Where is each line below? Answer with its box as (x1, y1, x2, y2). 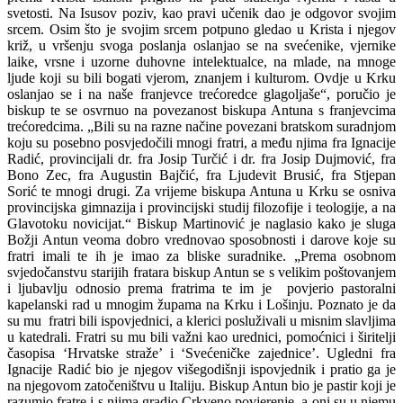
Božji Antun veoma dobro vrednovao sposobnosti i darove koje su (7, 231, 396, 247)
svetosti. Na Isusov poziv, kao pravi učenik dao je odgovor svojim (7, 4, 396, 21)
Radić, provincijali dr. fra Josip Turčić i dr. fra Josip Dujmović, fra (7, 150, 396, 166)
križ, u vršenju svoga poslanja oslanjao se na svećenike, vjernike (7, 37, 396, 53)
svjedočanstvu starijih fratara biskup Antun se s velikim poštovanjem (7, 264, 396, 280)
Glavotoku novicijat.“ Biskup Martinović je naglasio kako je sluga (7, 215, 396, 231)
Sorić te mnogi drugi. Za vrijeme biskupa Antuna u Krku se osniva (7, 183, 396, 199)
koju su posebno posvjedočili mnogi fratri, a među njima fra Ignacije (7, 134, 396, 150)
